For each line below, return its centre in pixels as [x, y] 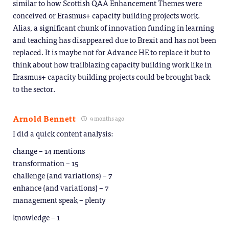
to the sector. [34, 89]
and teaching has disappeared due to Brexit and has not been [114, 40]
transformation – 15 [45, 163]
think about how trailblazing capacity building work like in [112, 64]
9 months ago [106, 118]
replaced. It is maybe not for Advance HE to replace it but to [111, 52]
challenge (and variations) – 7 [62, 175]
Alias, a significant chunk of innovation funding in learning [113, 28]
